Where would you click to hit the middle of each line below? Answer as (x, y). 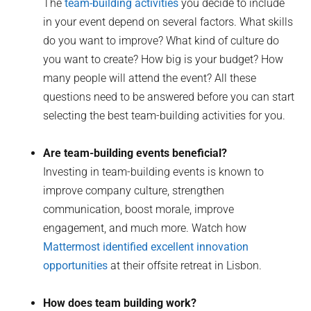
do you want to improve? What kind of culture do (161, 40)
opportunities (76, 265)
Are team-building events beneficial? (135, 153)
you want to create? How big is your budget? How (163, 59)
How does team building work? (120, 303)
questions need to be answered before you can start (169, 96)
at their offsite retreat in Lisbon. (185, 265)
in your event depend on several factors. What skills (168, 22)
